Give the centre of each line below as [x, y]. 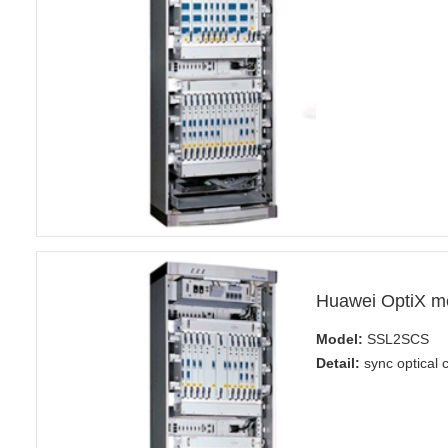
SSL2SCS [395, 339]
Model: [339, 339]
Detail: [337, 363]
